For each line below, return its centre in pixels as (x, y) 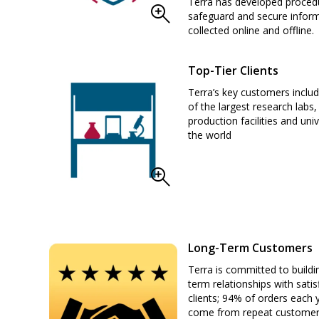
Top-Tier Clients (233, 70)
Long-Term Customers (250, 248)
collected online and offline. (251, 30)
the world (210, 135)
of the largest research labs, (252, 106)
